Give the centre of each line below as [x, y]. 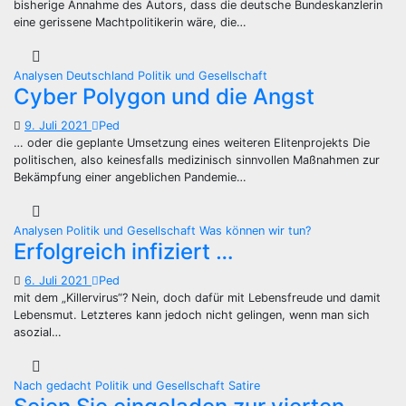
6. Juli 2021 [58, 280]
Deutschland [102, 76]
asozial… [38, 332]
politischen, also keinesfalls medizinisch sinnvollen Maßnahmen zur [197, 160]
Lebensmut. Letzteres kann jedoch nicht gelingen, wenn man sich [192, 315]
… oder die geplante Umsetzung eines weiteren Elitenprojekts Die [192, 143]
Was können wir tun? [255, 231]
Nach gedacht [54, 386]
